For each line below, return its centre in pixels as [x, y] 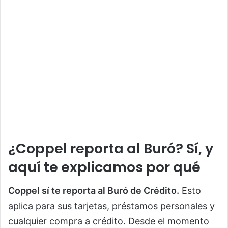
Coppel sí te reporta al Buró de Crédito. [94, 191]
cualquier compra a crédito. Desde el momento [109, 221]
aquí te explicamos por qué [104, 167]
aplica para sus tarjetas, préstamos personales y [111, 206]
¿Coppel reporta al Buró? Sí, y [111, 148]
